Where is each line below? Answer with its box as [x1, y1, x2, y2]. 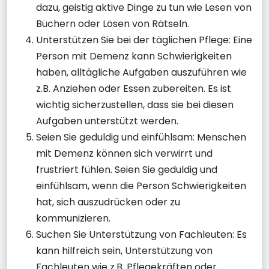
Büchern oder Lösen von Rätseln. [36, 16, 189, 31]
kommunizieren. [36, 211, 110, 225]
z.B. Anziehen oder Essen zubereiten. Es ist [36, 81, 231, 95]
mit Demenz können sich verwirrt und [36, 146, 213, 160]
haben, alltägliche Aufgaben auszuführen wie [36, 65, 247, 79]
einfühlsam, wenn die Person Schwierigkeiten [36, 178, 246, 193]
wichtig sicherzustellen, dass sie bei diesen [36, 97, 234, 112]
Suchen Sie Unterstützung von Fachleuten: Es [36, 227, 247, 241]
